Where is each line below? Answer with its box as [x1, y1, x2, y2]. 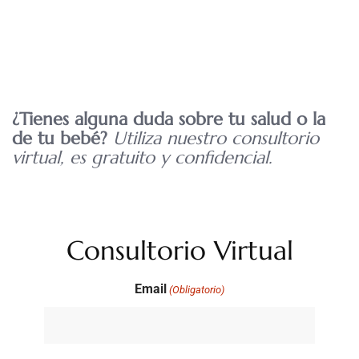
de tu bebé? [12, 127, 113, 150]
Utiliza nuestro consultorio [113, 127, 319, 150]
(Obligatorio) [169, 284, 225, 296]
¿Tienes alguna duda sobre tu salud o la [12, 108, 325, 131]
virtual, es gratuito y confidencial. [12, 147, 272, 169]
